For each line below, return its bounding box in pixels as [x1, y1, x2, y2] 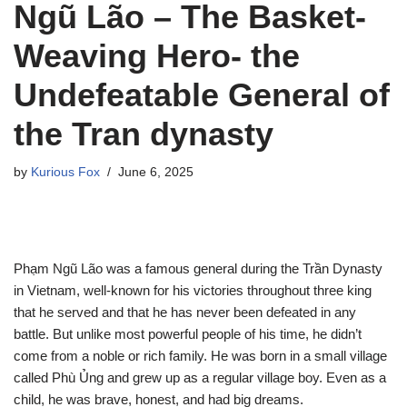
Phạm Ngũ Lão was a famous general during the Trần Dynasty [14, 261, 382, 276]
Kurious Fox [31, 165, 100, 179]
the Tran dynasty [14, 115, 273, 153]
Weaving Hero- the [14, 37, 300, 74]
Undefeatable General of [14, 76, 390, 114]
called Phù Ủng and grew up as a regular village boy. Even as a [14, 370, 386, 385]
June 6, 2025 [118, 165, 194, 179]
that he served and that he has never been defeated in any [14, 304, 356, 320]
